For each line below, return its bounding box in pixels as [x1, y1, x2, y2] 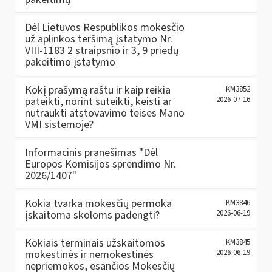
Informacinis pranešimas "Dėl [25, 145, 158, 160]
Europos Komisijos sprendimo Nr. [25, 157, 176, 172]
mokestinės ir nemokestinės [25, 247, 154, 262]
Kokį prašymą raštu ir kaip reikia [25, 83, 171, 98]
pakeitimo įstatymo [25, 55, 115, 70]
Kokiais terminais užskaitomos [25, 236, 165, 251]
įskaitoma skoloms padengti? [25, 208, 160, 223]
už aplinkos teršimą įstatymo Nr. [25, 32, 172, 47]
